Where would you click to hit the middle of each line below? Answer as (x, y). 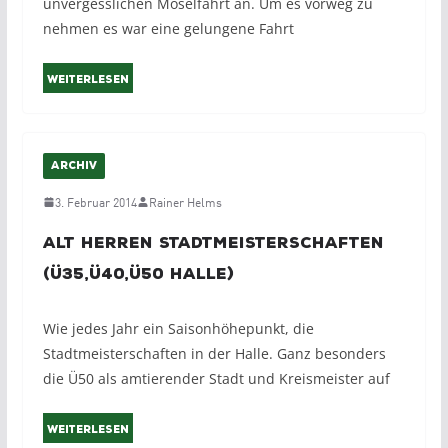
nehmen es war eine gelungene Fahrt (168, 29)
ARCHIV (73, 166)
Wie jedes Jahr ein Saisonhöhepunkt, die (178, 329)
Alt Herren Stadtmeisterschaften (213, 243)
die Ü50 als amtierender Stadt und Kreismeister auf (216, 379)
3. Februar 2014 (95, 202)
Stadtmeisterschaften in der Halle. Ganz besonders (214, 354)
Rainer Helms (185, 202)
